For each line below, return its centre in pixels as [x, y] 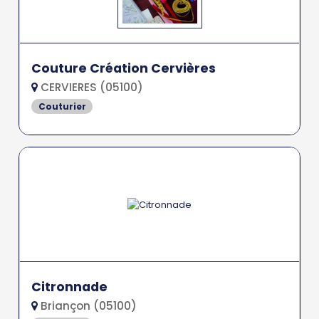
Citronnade [70, 287]
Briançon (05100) [88, 306]
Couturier [62, 106]
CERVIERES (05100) [91, 87]
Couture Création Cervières [124, 68]
